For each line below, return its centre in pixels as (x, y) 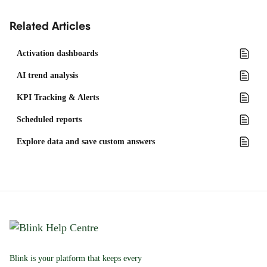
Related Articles (50, 26)
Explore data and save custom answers (86, 142)
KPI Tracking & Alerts (58, 97)
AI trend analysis (47, 75)
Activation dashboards (57, 53)
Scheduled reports (49, 119)
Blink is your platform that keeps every (76, 258)
